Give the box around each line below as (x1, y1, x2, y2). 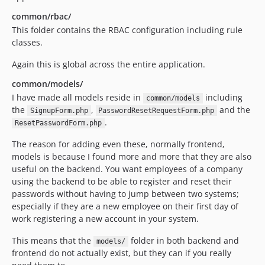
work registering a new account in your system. (12, 213, 199, 224)
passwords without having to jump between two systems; (12, 188, 239, 199)
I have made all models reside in (12, 92, 143, 103)
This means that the (12, 235, 93, 246)
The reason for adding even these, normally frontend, (12, 138, 225, 150)
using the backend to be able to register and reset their (12, 176, 232, 187)
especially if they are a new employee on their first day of (12, 201, 238, 212)
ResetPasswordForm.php (14, 119, 102, 127)
